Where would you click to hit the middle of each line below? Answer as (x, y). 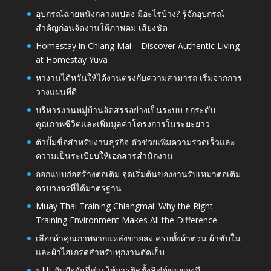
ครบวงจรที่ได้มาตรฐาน (78, 188)
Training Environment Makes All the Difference (126, 220)
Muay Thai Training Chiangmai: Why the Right (124, 206)
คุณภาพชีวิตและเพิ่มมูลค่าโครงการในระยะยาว (122, 124)
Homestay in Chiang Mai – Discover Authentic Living (137, 46)
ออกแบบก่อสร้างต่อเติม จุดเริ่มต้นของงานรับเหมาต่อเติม (138, 174)
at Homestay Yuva (71, 60)
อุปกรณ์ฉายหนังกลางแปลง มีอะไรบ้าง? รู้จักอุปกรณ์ (130, 14)
